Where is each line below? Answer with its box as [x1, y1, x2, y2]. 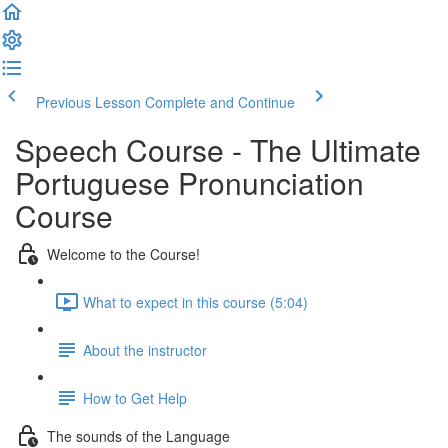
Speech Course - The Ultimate [15, 128, 421, 171]
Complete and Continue [145, 92, 295, 112]
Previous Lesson [36, 92, 141, 112]
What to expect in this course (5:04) [83, 291, 308, 312]
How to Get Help [83, 387, 187, 408]
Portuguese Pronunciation [15, 161, 364, 204]
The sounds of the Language [47, 425, 230, 446]
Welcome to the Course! [47, 243, 200, 264]
